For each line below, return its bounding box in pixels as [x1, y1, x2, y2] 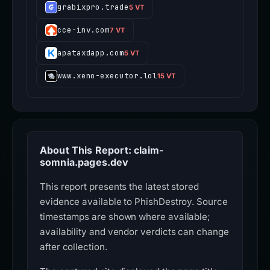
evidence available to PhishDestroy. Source [40, 196, 228, 208]
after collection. [40, 241, 107, 253]
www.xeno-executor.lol [57, 71, 158, 81]
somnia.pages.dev [40, 156, 129, 169]
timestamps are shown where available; [40, 211, 211, 223]
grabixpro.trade [57, 2, 129, 13]
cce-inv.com [57, 25, 110, 36]
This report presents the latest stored [40, 181, 199, 193]
